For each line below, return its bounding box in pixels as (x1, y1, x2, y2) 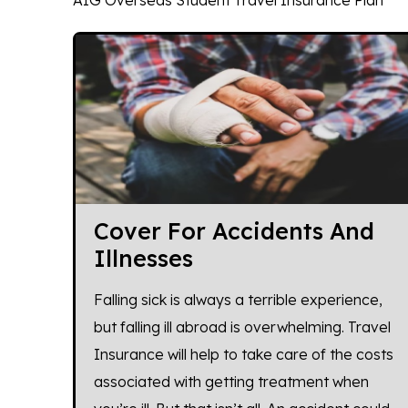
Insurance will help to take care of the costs (93, 345, 393, 364)
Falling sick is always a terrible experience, (93, 291, 382, 310)
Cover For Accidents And (93, 217, 374, 246)
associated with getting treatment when (93, 372, 369, 392)
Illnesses (93, 244, 193, 273)
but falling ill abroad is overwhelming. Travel (93, 318, 391, 337)
